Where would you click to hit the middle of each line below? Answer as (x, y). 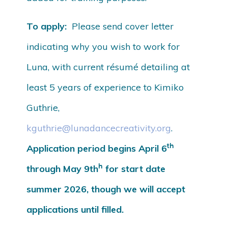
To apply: (47, 26)
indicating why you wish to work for (103, 47)
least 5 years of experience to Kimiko (105, 88)
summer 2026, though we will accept (106, 189)
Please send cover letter (120, 26)
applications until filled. (75, 210)
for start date (134, 169)
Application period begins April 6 (97, 149)
